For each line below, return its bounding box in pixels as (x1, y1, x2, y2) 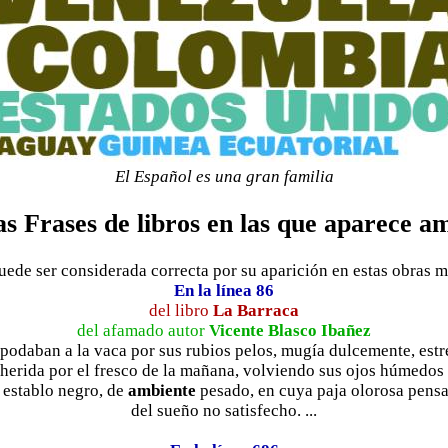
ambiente (127, 380, 196, 400)
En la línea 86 (174, 280, 274, 300)
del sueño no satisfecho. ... (131, 400, 317, 420)
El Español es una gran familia (114, 167, 334, 187)
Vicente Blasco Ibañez (209, 320, 371, 340)
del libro (149, 300, 213, 320)
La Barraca (213, 300, 299, 320)
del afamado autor (77, 320, 209, 340)
